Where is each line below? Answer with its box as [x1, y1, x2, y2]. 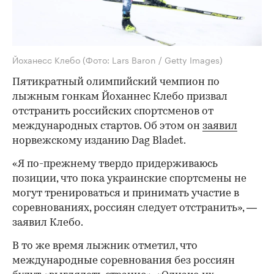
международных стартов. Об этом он [12, 120, 202, 131]
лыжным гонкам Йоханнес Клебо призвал [12, 91, 228, 102]
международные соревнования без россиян [12, 255, 235, 266]
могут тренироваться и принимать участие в [12, 188, 239, 199]
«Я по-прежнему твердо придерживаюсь [12, 158, 218, 169]
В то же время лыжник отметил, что [12, 240, 198, 251]
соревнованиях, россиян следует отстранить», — [12, 202, 257, 213]
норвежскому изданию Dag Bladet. [12, 135, 186, 146]
